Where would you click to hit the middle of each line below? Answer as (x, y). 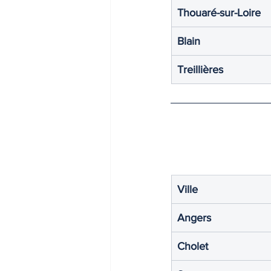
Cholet (193, 246)
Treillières (200, 69)
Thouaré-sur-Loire (219, 12)
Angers (194, 217)
